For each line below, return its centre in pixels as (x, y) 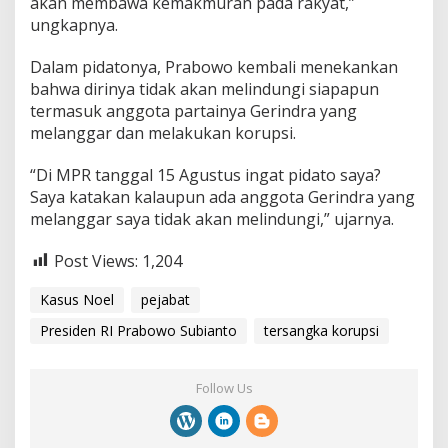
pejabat (165, 300)
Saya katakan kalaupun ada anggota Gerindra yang (222, 196)
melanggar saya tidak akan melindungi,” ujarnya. (212, 218)
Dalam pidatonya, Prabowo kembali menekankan (214, 66)
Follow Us (224, 388)
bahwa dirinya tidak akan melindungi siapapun (204, 88)
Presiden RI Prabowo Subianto (138, 331)
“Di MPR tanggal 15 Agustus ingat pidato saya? (205, 174)
